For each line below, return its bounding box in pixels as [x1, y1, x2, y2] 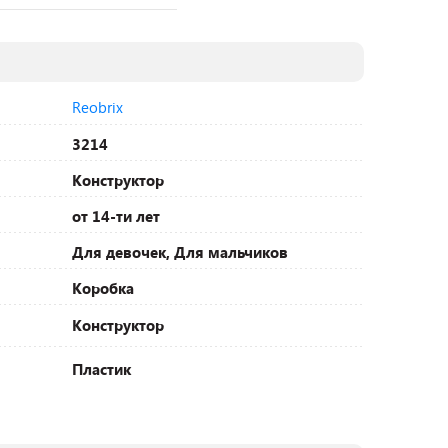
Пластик [72, 359, 131, 379]
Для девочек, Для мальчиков [72, 242, 288, 262]
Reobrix [72, 97, 123, 117]
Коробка [72, 278, 134, 298]
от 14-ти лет [72, 206, 160, 226]
